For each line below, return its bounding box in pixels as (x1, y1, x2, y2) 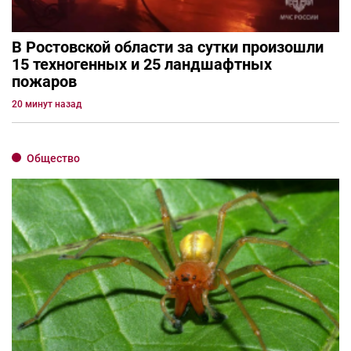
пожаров (12, 71, 77, 91)
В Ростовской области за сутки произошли (12, 37, 324, 56)
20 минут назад (12, 98, 81, 110)
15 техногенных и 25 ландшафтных (12, 54, 272, 74)
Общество (27, 151, 80, 165)
